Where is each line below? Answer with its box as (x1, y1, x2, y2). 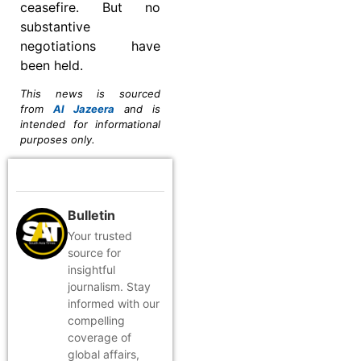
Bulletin (68, 207, 115, 224)
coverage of (68, 330, 131, 345)
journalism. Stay (68, 280, 151, 294)
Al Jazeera (53, 102, 114, 115)
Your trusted (68, 229, 132, 243)
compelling (68, 313, 125, 328)
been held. (20, 56, 83, 73)
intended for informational (20, 118, 160, 131)
